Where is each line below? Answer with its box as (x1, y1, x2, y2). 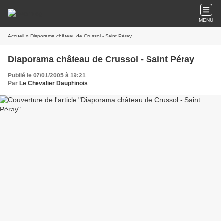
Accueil (8, 33, 24, 38)
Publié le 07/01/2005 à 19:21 (8, 72, 86, 79)
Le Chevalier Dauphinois (19, 80, 88, 87)
